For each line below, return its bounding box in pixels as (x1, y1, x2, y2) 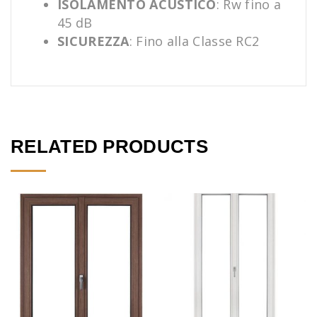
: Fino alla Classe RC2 (129, 32, 260, 50)
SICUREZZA (57, 32, 129, 50)
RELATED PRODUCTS (11, 135, 208, 157)
